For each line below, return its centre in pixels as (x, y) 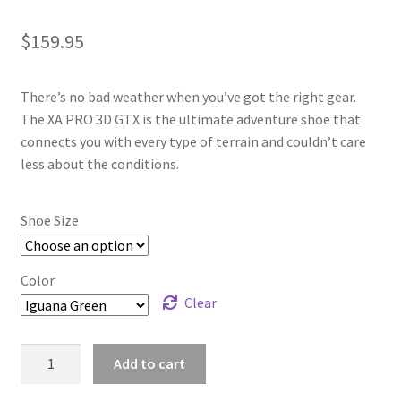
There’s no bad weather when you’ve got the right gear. (188, 96)
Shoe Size (49, 221)
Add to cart (150, 364)
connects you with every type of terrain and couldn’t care (193, 141)
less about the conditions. (99, 163)
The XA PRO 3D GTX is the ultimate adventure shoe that (190, 119)
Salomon (47, 354)
